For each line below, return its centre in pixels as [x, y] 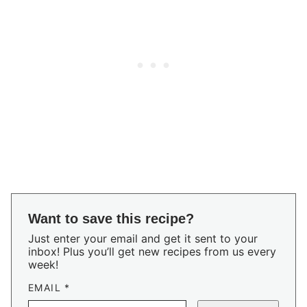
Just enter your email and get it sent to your [143, 238]
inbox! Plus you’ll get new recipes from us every [152, 251]
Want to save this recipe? [111, 219]
